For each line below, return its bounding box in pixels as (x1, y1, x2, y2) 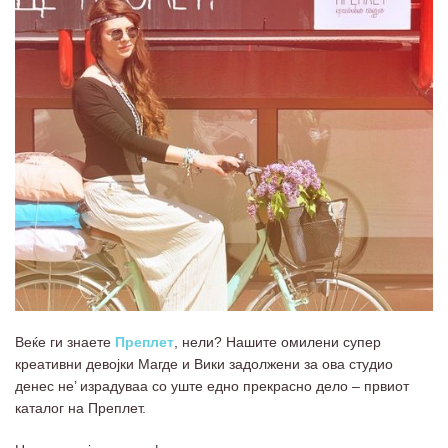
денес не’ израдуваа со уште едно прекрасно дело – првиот (15, 377, 409, 394)
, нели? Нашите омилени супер (174, 333, 381, 350)
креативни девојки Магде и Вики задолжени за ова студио (15, 355, 393, 372)
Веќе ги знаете (15, 333, 115, 350)
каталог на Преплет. (15, 399, 146, 416)
